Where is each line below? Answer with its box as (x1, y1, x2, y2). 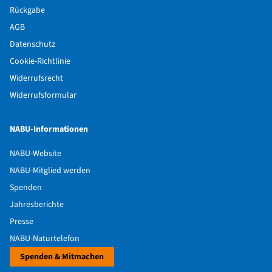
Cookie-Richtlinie (10, 55, 70, 67)
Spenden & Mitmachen (20, 251, 104, 263)
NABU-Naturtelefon (10, 233, 80, 245)
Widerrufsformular (10, 89, 76, 101)
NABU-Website (10, 148, 61, 160)
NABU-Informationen (10, 123, 88, 135)
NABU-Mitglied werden (10, 165, 90, 177)
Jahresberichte (10, 199, 64, 211)
